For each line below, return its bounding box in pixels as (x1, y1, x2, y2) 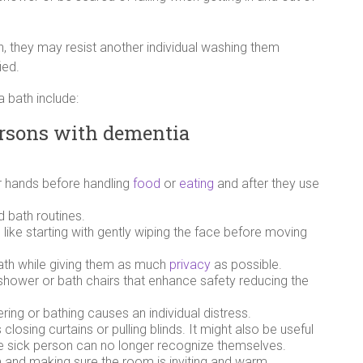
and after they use (214, 175, 319, 191)
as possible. (211, 256, 282, 272)
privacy (169, 256, 211, 272)
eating (179, 175, 214, 191)
